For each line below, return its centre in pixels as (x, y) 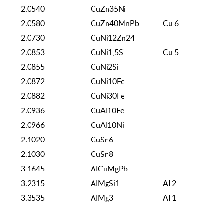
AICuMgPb (109, 169)
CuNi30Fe (108, 96)
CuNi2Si (105, 67)
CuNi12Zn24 (113, 38)
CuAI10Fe (107, 111)
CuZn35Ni (108, 9)
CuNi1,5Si (108, 53)
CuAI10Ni (107, 125)
